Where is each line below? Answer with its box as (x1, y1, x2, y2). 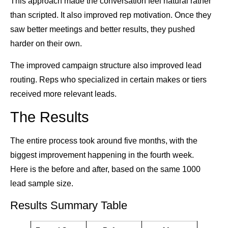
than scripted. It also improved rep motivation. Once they (10, 11, 211, 20)
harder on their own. (10, 39, 82, 48)
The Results (10, 108, 89, 125)
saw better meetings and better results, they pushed (10, 25, 195, 34)
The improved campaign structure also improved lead (10, 61, 202, 70)
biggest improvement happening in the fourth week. (10, 150, 194, 159)
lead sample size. (10, 179, 73, 188)
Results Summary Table (10, 199, 127, 212)
